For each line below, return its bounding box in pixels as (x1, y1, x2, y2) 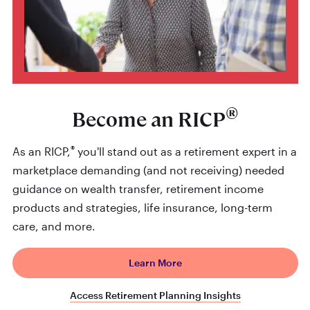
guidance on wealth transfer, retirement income (12, 182, 264, 196)
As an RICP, (12, 145, 71, 158)
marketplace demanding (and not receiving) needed (12, 163, 284, 177)
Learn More (128, 256, 182, 268)
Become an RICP (72, 107, 226, 134)
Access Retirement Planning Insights (69, 289, 241, 302)
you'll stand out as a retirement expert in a (74, 145, 297, 158)
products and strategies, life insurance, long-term (12, 201, 273, 215)
